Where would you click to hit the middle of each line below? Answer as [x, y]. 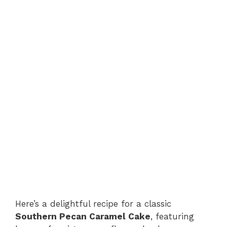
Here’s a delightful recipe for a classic [93, 203]
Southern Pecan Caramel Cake [83, 216]
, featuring [172, 216]
